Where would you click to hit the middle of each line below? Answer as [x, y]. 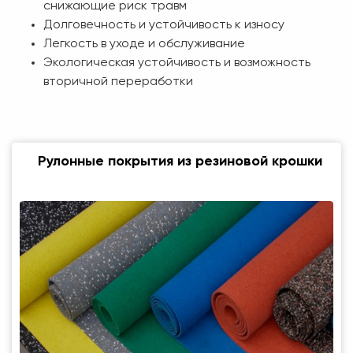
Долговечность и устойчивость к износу [164, 25]
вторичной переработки [118, 82]
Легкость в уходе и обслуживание [144, 44]
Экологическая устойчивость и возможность [177, 63]
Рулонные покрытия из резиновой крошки [180, 162]
